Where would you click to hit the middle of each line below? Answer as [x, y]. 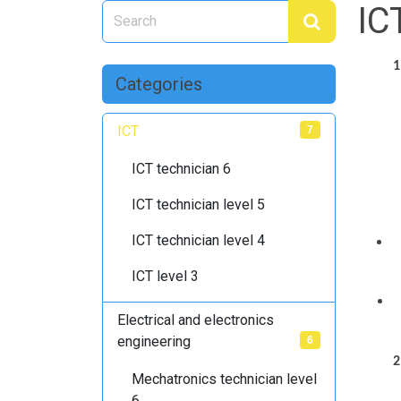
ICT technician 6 [181, 169]
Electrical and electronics [196, 320]
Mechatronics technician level [224, 379]
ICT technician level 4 [198, 240]
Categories [159, 84]
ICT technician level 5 [198, 205]
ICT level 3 [165, 276]
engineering [154, 341]
